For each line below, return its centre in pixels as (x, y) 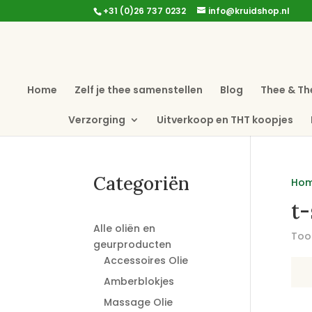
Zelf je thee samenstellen (138, 90)
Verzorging (96, 119)
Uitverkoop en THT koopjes (225, 119)
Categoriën (142, 184)
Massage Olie (139, 302)
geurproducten (133, 244)
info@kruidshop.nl (249, 11)
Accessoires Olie (146, 260)
